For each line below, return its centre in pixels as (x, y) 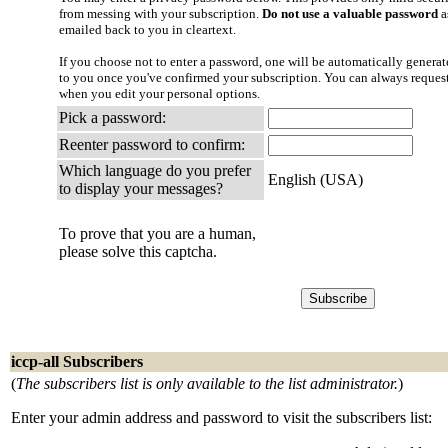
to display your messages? (141, 188)
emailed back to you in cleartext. (147, 29)
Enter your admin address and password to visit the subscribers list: (221, 417)
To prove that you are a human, (157, 233)
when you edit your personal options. (159, 93)
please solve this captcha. (138, 251)
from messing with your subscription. (160, 13)
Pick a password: (112, 117)
